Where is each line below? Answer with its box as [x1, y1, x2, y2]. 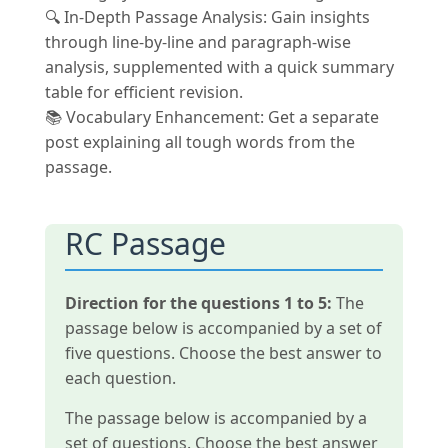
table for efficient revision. [44, 81, 243, 103]
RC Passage [64, 223, 226, 264]
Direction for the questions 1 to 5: [64, 292, 332, 314]
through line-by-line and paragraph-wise [44, 31, 351, 53]
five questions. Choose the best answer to [64, 342, 382, 364]
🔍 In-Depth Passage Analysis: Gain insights [44, 6, 370, 28]
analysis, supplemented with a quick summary [44, 56, 394, 78]
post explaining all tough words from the [44, 131, 355, 153]
